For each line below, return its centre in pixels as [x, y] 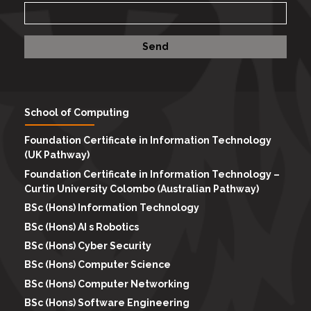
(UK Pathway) [57, 155]
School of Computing [77, 113]
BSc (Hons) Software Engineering [107, 303]
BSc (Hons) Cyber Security [88, 245]
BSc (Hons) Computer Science [98, 265]
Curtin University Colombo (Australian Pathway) [142, 188]
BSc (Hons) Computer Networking [107, 284]
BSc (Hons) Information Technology [112, 208]
